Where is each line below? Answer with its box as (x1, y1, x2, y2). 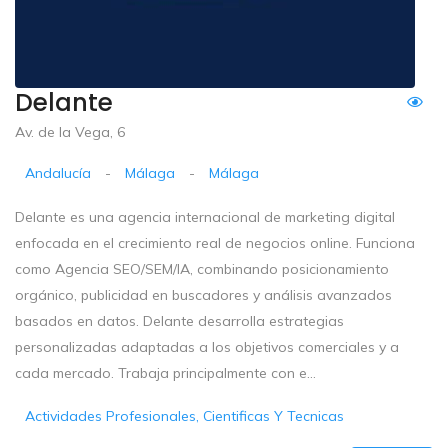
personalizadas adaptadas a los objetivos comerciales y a (15, 337, 399, 356)
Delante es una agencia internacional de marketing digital (15, 207, 395, 226)
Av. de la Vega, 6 (15, 122, 125, 141)
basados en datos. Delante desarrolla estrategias (15, 311, 344, 330)
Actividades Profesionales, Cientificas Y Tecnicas (25, 406, 345, 425)
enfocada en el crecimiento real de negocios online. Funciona (15, 233, 415, 252)
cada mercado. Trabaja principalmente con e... (15, 363, 316, 382)
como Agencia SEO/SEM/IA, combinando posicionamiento (15, 259, 389, 278)
